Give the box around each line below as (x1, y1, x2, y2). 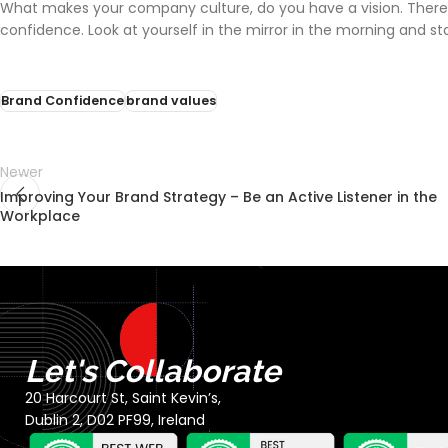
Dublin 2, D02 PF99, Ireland (25, 410, 205, 431)
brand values (126, 92, 216, 110)
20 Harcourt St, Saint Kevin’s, (25, 388, 221, 409)
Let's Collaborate (25, 353, 281, 390)
